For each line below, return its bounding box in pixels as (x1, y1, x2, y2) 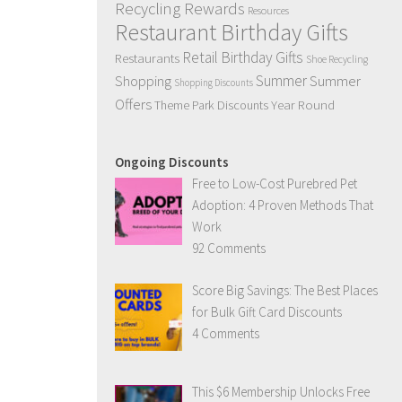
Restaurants (115, 49, 179, 66)
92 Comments (192, 240, 267, 257)
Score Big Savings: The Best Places (192, 281, 379, 299)
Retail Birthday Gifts (182, 48, 303, 67)
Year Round (271, 96, 335, 113)
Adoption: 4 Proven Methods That (192, 197, 374, 214)
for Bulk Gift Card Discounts (192, 302, 343, 320)
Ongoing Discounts (115, 153, 229, 170)
